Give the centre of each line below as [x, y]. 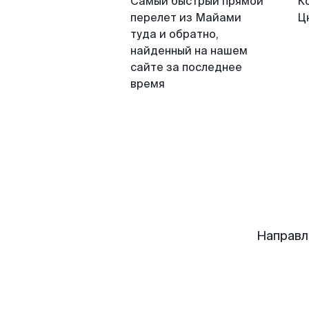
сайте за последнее [186, 67]
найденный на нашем [189, 51]
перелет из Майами [186, 18]
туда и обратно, [175, 34]
